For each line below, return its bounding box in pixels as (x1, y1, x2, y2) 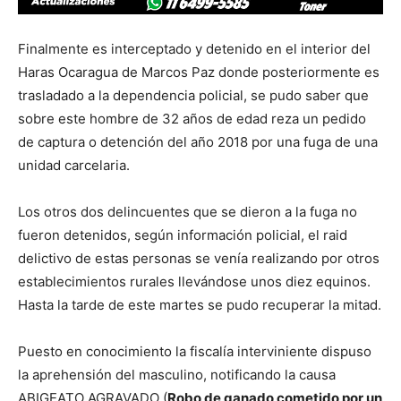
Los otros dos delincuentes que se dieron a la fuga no (18, 203, 357, 221)
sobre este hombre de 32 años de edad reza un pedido (18, 110, 366, 128)
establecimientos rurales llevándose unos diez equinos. (18, 273, 371, 291)
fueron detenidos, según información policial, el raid (18, 226, 347, 244)
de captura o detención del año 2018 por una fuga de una (18, 133, 378, 151)
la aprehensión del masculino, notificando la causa (18, 366, 336, 384)
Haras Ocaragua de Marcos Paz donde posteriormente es (18, 64, 380, 81)
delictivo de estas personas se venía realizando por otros (18, 250, 380, 268)
